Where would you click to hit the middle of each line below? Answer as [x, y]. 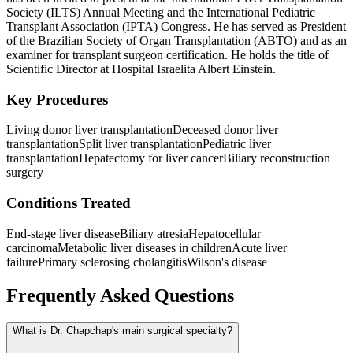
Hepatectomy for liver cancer [151, 158]
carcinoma [32, 247]
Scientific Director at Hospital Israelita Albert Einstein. [141, 69]
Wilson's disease [227, 262]
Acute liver [259, 247]
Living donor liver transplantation [89, 130]
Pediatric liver [237, 144]
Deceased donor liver [225, 130]
